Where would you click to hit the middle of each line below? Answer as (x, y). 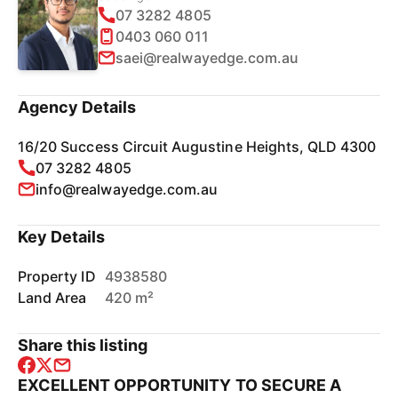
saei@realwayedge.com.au (207, 57)
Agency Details (77, 107)
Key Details (62, 237)
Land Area (52, 298)
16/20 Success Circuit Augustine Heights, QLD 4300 (197, 147)
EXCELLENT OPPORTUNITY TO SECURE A (179, 385)
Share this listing (83, 345)
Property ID (57, 276)
